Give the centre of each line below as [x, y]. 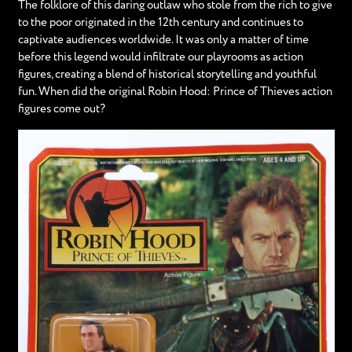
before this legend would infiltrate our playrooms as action [160, 57]
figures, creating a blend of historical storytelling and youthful [167, 74]
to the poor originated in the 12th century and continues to [160, 22]
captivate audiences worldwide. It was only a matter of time [163, 40]
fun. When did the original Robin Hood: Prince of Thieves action [175, 92]
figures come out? [61, 109]
